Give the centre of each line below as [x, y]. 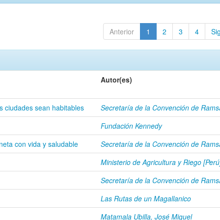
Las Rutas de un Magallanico [146, 198]
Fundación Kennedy [131, 126]
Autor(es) [116, 80]
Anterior [122, 31]
